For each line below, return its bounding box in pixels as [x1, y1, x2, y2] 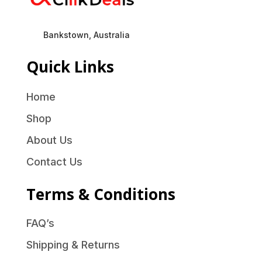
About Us [26, 134, 73, 147]
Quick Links [26, 56, 114, 78]
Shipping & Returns [26, 239, 120, 251]
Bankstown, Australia [43, 30, 130, 40]
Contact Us [26, 156, 82, 168]
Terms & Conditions [26, 184, 175, 205]
